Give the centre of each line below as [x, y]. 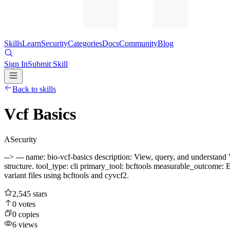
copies [28, 214]
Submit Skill [48, 64]
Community [138, 43]
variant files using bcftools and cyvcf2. [66, 175]
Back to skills [34, 89]
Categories [85, 43]
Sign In [16, 64]
